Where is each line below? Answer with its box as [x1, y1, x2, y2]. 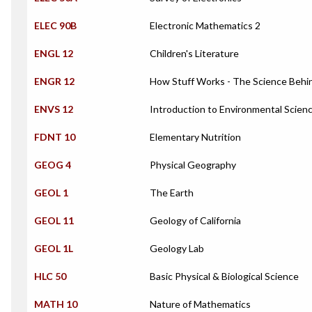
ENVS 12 [34, 103, 73, 115]
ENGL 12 [34, 47, 73, 59]
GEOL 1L [34, 242, 73, 254]
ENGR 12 [34, 75, 75, 87]
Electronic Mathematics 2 [150, 19, 260, 31]
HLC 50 [34, 270, 66, 282]
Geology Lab [150, 242, 204, 254]
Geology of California [150, 214, 241, 226]
